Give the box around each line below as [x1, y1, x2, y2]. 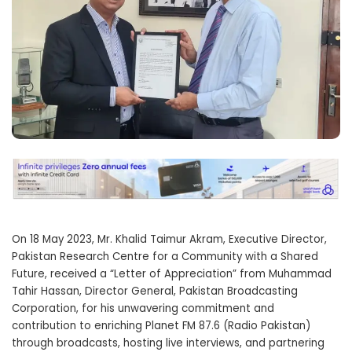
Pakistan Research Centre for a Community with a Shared [12, 249, 318, 265]
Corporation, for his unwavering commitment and [12, 301, 274, 317]
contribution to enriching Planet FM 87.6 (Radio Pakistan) [12, 318, 310, 334]
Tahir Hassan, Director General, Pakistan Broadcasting [12, 284, 298, 299]
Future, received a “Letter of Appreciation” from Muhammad [12, 266, 332, 282]
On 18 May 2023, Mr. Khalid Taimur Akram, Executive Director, [12, 232, 327, 247]
